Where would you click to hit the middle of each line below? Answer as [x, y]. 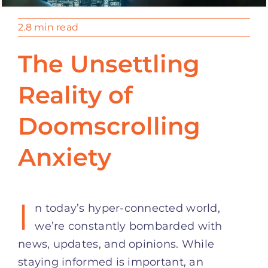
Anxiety [65, 157]
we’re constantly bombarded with [129, 226]
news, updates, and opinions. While [116, 244]
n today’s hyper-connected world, [127, 208]
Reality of [75, 95]
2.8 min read [48, 27]
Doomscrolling [109, 126]
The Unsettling [109, 63]
